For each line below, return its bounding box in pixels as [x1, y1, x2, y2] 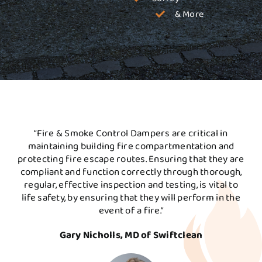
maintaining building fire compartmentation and [27, 139, 235, 154]
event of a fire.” [98, 203, 164, 218]
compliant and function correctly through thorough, [20, 164, 242, 180]
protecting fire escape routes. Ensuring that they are [18, 151, 244, 167]
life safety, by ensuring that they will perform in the [22, 190, 240, 205]
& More [174, 7, 204, 21]
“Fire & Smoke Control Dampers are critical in [34, 126, 228, 141]
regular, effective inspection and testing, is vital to [24, 177, 238, 192]
